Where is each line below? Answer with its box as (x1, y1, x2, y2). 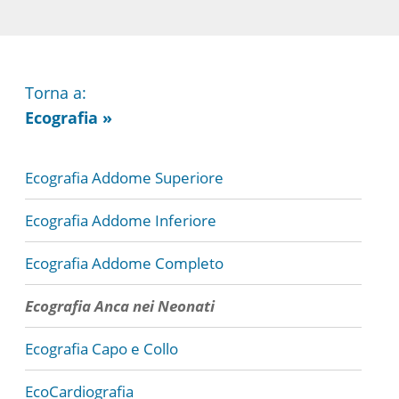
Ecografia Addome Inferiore (25, 210, 216, 231)
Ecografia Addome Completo (25, 253, 224, 273)
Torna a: (25, 82, 86, 103)
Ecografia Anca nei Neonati (25, 296, 215, 316)
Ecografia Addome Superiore (25, 167, 224, 188)
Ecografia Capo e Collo (25, 338, 178, 359)
